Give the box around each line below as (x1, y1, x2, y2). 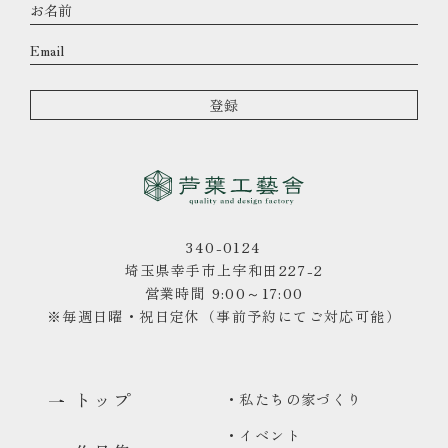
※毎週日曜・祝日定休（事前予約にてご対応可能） (46, 306, 402, 327)
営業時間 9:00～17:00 (144, 283, 304, 304)
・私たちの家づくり (224, 389, 363, 410)
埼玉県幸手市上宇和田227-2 (124, 260, 324, 281)
